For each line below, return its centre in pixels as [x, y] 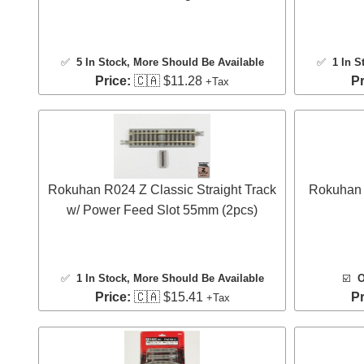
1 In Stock [101, 279]
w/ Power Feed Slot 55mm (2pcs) [162, 210]
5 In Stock [101, 62]
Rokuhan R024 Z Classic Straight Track [162, 190]
